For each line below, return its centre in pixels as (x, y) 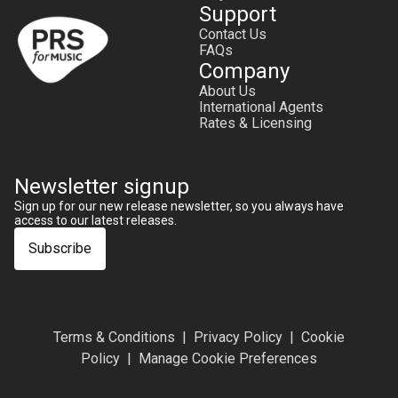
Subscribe (60, 248)
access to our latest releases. (96, 220)
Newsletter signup (102, 187)
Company (244, 71)
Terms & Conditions (114, 337)
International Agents (261, 107)
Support (238, 14)
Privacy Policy (238, 337)
